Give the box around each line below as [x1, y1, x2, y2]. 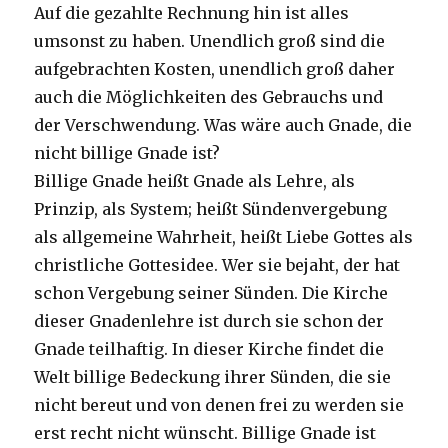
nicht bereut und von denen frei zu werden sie [34, 395, 405, 416]
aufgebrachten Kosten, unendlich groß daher [34, 59, 396, 80]
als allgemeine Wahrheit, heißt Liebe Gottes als [34, 227, 414, 248]
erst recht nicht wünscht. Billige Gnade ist [34, 423, 377, 444]
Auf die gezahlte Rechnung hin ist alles [34, 3, 350, 24]
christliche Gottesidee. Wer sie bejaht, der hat [34, 255, 401, 276]
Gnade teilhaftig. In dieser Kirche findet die [34, 339, 385, 360]
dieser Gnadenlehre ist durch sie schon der [34, 311, 385, 332]
